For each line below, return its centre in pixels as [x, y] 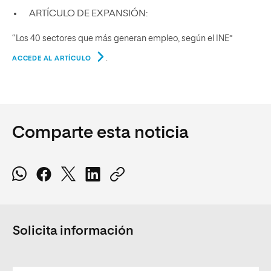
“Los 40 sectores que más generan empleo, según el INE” [122, 38]
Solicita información [73, 231]
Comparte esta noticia [100, 133]
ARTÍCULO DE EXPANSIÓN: [88, 14]
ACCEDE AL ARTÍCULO [52, 58]
